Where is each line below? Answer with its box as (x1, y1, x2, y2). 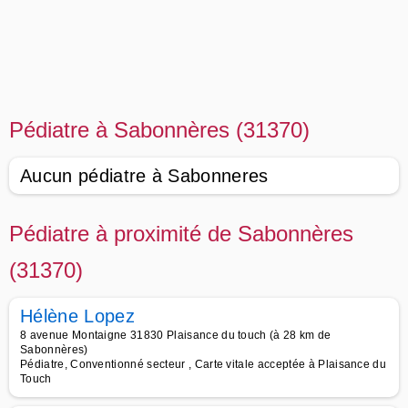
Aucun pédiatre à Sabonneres (20, 166, 269, 186)
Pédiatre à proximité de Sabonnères (9, 221, 353, 246)
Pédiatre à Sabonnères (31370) (9, 117, 310, 142)
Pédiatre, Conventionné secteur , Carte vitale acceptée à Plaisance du (20, 358, 387, 371)
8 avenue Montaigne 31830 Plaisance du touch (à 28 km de (20, 329, 331, 342)
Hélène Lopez (20, 306, 135, 326)
